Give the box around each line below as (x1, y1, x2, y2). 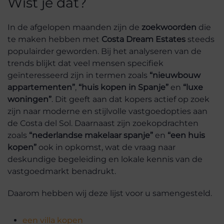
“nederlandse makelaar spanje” (29, 130, 153, 140)
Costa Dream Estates (101, 34, 185, 44)
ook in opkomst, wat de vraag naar (36, 142, 175, 152)
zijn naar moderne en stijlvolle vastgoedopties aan (7, 106, 207, 116)
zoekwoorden (141, 22, 196, 32)
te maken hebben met (7, 34, 101, 44)
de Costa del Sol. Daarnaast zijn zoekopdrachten (7, 118, 198, 128)
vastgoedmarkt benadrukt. (7, 166, 116, 176)
